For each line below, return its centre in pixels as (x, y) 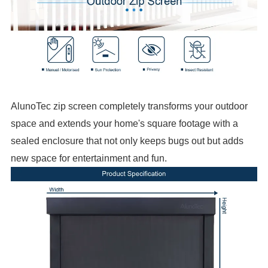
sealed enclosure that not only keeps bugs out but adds (127, 141)
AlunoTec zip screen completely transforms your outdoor (130, 106)
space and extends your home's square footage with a (125, 124)
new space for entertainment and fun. (89, 159)
